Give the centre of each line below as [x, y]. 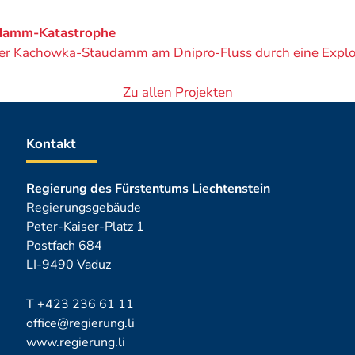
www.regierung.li [76, 342]
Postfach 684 [65, 246]
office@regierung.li [81, 323]
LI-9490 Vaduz [69, 265]
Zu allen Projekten [177, 92]
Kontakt [52, 144]
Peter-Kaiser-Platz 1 [86, 227]
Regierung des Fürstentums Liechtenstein [149, 189]
